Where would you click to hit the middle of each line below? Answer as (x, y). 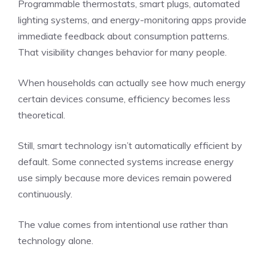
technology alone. (56, 240)
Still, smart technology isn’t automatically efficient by (130, 145)
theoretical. (42, 115)
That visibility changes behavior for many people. (122, 52)
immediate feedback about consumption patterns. (124, 36)
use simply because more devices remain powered (125, 178)
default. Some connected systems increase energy (126, 162)
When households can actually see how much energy (132, 83)
